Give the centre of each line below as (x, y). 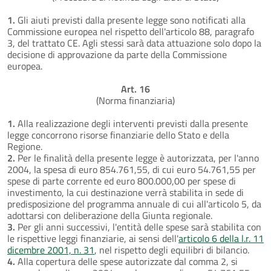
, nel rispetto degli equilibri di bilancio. (172, 250)
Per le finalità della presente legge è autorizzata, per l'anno (137, 158)
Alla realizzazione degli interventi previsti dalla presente (132, 123)
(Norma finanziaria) (135, 100)
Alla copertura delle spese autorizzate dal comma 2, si (126, 261)
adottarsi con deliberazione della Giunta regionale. (110, 215)
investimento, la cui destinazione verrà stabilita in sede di (126, 192)
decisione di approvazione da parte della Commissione (117, 54)
